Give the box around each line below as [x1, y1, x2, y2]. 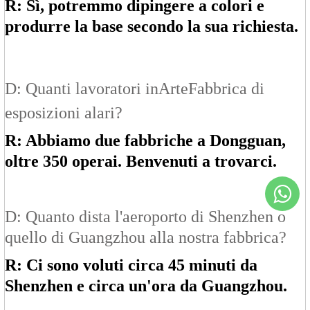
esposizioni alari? [5, 104, 122, 122]
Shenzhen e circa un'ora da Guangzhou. [5, 277, 287, 295]
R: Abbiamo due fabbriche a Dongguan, [5, 131, 286, 150]
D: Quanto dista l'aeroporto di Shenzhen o [5, 208, 286, 226]
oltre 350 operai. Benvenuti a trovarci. [5, 152, 277, 171]
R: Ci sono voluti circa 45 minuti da [5, 256, 257, 275]
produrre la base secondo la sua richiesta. [5, 17, 298, 36]
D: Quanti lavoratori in [5, 80, 158, 98]
